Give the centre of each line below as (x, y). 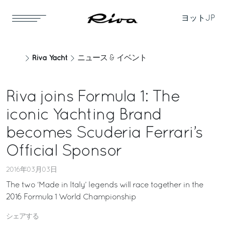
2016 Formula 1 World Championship (71, 197)
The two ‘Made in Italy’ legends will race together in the (105, 185)
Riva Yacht (50, 58)
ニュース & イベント (112, 58)
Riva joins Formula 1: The (93, 97)
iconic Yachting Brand (84, 116)
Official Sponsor (64, 152)
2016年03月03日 (31, 170)
